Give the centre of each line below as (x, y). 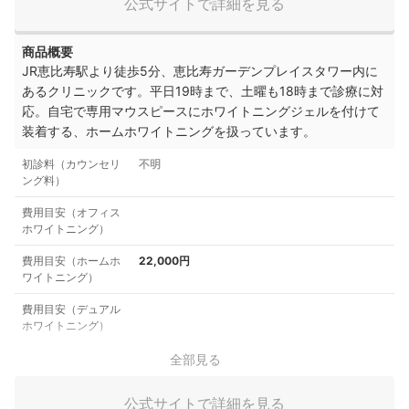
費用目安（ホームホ (71, 261)
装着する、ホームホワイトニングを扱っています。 (169, 131)
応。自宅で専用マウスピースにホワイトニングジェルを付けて (201, 111)
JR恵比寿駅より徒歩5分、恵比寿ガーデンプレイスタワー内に (200, 71)
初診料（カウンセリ (71, 164)
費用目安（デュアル (71, 309)
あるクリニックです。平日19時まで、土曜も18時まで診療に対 (203, 91)
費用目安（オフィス (71, 213)
